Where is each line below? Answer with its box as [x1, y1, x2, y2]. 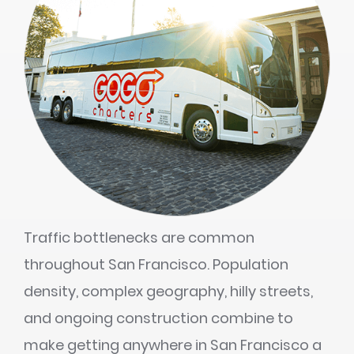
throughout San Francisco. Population [24, 254, 288, 274]
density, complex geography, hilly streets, [24, 281, 313, 301]
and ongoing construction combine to [24, 308, 293, 328]
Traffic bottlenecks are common [24, 228, 254, 247]
